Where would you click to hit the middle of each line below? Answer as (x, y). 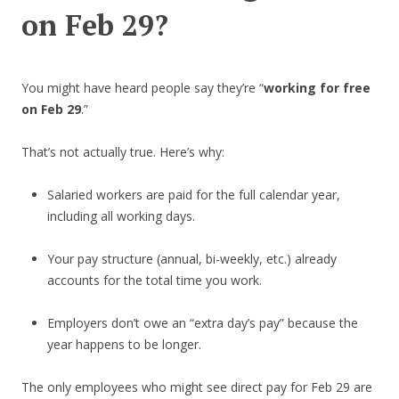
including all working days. (121, 216)
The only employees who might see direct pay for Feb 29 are (197, 387)
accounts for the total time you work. (154, 281)
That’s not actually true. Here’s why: (123, 152)
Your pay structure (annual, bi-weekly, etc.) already (191, 259)
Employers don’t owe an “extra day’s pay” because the (202, 323)
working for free (317, 88)
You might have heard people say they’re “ (142, 88)
